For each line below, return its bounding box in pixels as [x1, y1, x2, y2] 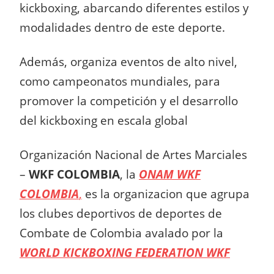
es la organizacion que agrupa [82, 185, 250, 201]
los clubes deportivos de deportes [20, 205, 208, 221]
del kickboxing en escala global [20, 112, 188, 128]
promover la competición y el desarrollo [20, 92, 238, 108]
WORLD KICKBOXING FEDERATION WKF [20, 244, 230, 260]
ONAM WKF [139, 166, 201, 182]
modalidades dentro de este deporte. [20, 19, 225, 35]
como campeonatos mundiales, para [20, 73, 220, 89]
